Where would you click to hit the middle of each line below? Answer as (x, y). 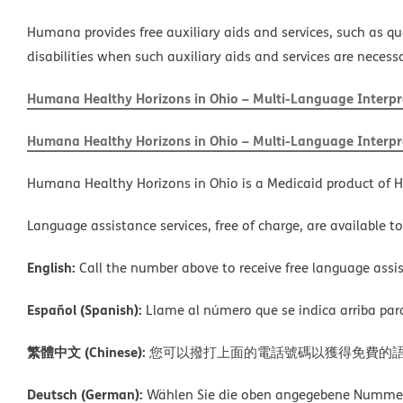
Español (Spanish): (85, 309)
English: (51, 267)
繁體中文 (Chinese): (86, 351)
